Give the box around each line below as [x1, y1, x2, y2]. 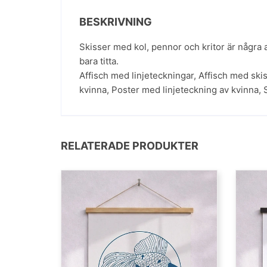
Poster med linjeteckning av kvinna [111, 83, 259, 95]
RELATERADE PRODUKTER [61, 139, 198, 152]
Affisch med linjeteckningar [79, 69, 194, 81]
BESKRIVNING [79, 15, 152, 28]
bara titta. [79, 55, 119, 67]
